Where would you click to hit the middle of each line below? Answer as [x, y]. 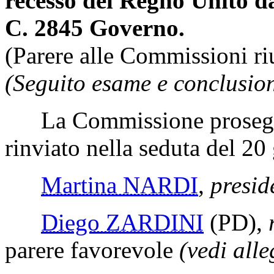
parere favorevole [92, 250]
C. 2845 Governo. [95, 28]
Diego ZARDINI [122, 222]
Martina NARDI [120, 185]
